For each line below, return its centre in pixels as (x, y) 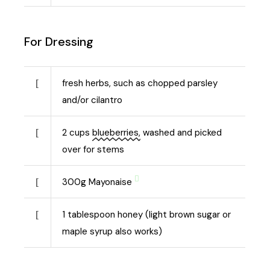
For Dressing (59, 41)
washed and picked (181, 132)
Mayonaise (111, 182)
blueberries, (117, 132)
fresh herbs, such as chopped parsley (140, 83)
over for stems (93, 149)
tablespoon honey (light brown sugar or (149, 214)
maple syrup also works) (112, 231)
